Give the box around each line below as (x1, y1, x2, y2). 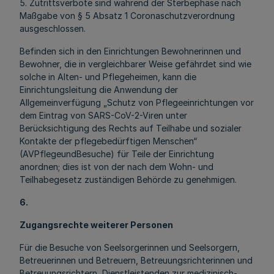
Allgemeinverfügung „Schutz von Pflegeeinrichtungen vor (20, 97, 254, 108)
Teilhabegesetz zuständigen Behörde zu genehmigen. (20, 174, 237, 185)
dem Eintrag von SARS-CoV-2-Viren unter (20, 110, 187, 120)
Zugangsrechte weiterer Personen (20, 220, 173, 230)
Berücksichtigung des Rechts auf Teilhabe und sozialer (20, 123, 242, 133)
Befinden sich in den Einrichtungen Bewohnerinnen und (20, 46, 241, 56)
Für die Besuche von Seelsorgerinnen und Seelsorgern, (20, 242, 240, 253)
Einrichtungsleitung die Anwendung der (20, 84, 178, 95)
